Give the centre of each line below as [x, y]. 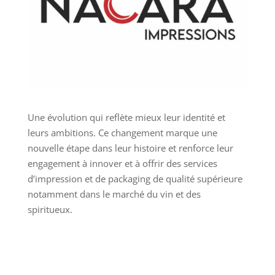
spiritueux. [50, 210]
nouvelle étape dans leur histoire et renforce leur [130, 148]
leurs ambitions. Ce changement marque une [122, 133]
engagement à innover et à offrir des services [122, 164]
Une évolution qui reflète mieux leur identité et [126, 118]
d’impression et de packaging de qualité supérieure [135, 179]
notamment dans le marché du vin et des [114, 194]
